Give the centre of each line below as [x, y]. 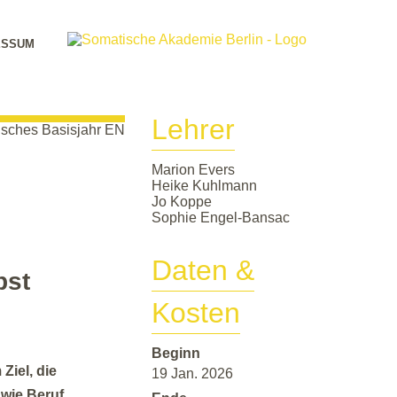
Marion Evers [193, 169]
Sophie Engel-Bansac [221, 217]
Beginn [176, 354]
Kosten [196, 313]
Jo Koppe [182, 201]
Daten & [203, 271]
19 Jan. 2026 [192, 374]
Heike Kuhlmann [204, 185]
